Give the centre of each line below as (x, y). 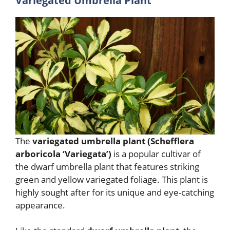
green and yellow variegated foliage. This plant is (112, 179)
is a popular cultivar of (156, 154)
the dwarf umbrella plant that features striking (107, 166)
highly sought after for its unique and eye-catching (115, 192)
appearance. (40, 205)
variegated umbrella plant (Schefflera (113, 141)
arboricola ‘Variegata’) (63, 154)
